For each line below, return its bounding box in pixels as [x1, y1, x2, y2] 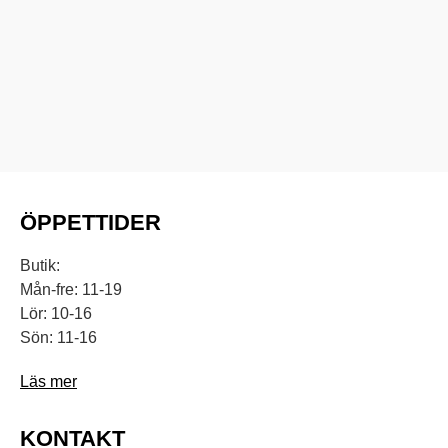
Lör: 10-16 [20, 304, 92, 322]
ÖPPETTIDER [20, 209, 161, 235]
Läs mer [20, 372, 77, 390]
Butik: [20, 256, 60, 274]
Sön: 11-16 [20, 328, 97, 346]
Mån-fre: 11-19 [20, 280, 122, 298]
